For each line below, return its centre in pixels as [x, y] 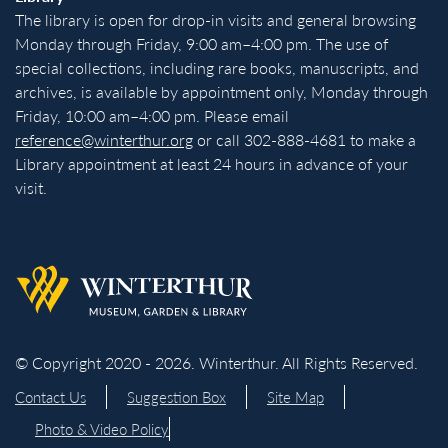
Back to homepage [78, 274]
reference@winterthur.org [104, 139]
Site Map [295, 396]
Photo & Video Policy [102, 428]
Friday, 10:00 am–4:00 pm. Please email [152, 115]
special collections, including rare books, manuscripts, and [217, 67]
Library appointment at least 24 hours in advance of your [211, 163]
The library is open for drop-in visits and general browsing [215, 19]
